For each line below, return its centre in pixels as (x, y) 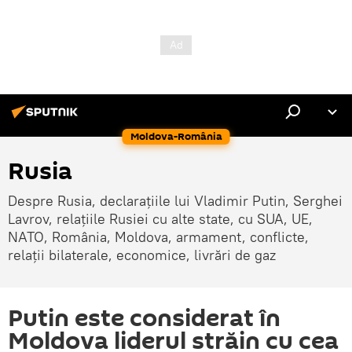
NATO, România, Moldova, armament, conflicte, (158, 237)
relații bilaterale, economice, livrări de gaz (142, 255)
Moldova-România (176, 136)
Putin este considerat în (144, 319)
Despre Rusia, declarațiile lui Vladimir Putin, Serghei (175, 201)
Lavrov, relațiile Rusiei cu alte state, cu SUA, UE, (160, 219)
